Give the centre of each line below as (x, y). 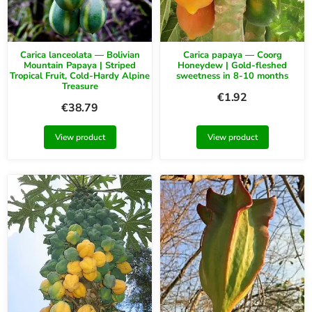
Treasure (80, 86)
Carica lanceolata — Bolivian (80, 55)
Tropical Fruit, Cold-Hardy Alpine (80, 76)
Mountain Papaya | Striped (80, 65)
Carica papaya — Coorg (232, 55)
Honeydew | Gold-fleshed (232, 65)
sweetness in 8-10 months (232, 76)
